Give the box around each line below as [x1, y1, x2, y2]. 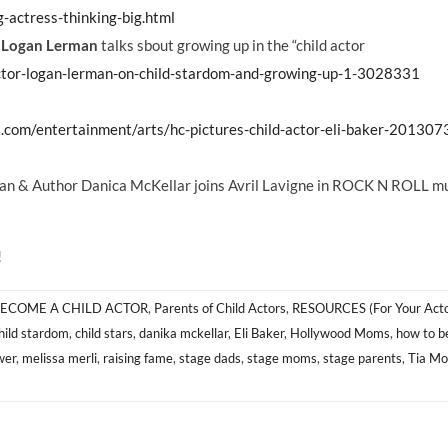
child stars [75, 325, 133, 342]
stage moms [247, 350, 317, 367]
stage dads [179, 350, 241, 367]
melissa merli [22, 350, 97, 367]
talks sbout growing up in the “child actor [98, 36, 365, 55]
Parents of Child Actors [154, 300, 286, 317]
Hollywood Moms [290, 325, 390, 342]
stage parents [323, 350, 402, 367]
